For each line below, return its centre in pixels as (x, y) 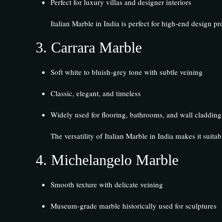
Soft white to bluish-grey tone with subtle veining (126, 72)
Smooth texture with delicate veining (107, 184)
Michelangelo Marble (114, 160)
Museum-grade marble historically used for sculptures (133, 205)
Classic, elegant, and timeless (95, 93)
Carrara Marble (96, 47)
